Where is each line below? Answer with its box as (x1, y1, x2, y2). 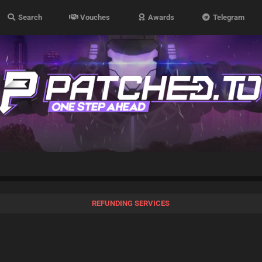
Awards (146, 13, 175, 22)
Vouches (78, 13, 111, 22)
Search (16, 13, 42, 22)
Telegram (211, 13, 244, 22)
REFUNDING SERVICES (92, 199, 170, 208)
